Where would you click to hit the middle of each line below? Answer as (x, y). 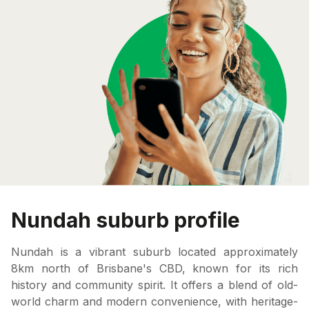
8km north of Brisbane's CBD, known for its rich (154, 268)
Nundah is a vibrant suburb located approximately (154, 251)
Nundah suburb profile (126, 220)
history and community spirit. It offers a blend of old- (154, 285)
